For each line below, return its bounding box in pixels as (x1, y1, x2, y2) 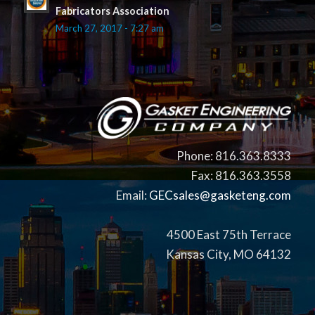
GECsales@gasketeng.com (149, 188, 292, 203)
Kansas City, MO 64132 (166, 247, 292, 262)
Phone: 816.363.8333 (176, 148, 292, 164)
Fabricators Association (55, 4, 169, 17)
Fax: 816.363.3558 (191, 168, 292, 184)
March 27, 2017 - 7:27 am (55, 22, 164, 34)
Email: (116, 188, 150, 203)
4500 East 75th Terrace (167, 227, 292, 243)
